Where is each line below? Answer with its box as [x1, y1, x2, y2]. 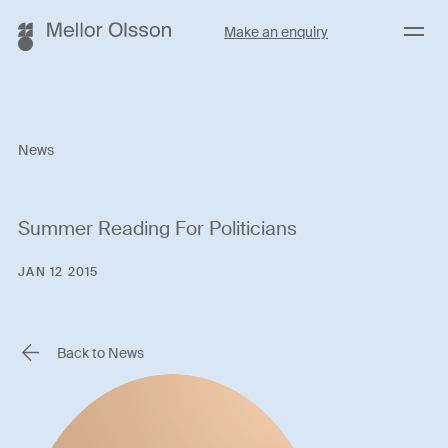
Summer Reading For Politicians [18, 215, 298, 241]
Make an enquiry [224, 23, 328, 41]
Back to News [57, 343, 145, 362]
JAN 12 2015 [18, 264, 99, 281]
